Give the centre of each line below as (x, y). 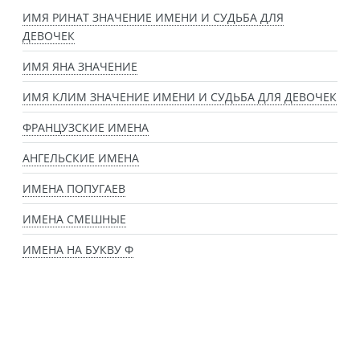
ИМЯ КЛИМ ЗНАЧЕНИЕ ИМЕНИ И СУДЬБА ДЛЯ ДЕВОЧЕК (180, 97)
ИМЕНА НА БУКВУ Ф (78, 250)
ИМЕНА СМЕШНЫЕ (74, 219)
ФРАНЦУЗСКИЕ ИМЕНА (86, 128)
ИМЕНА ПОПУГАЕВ (74, 189)
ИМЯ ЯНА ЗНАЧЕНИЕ (80, 67)
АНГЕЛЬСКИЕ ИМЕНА (81, 158)
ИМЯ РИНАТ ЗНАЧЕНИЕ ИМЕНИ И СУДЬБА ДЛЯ (153, 18)
